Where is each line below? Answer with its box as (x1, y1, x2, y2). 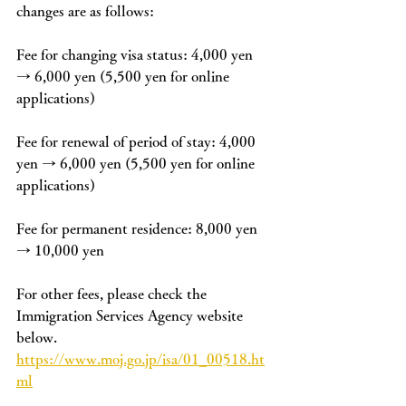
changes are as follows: (16, 4, 154, 18)
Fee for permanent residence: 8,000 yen (16, 221, 261, 236)
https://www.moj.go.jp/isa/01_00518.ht (16, 352, 265, 366)
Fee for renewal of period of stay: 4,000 (16, 134, 259, 149)
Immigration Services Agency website (16, 308, 246, 323)
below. (16, 330, 57, 344)
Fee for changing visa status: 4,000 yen (16, 47, 256, 62)
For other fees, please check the (16, 286, 210, 301)
